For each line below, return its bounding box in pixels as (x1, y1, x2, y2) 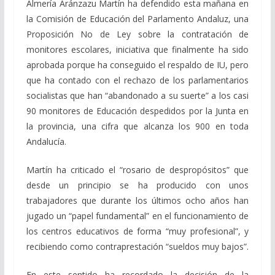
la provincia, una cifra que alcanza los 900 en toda (26, 120, 249, 132)
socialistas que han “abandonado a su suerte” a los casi (26, 89, 249, 101)
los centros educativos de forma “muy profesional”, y (26, 225, 249, 237)
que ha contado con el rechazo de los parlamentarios (26, 74, 249, 86)
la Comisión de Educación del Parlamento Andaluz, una (26, 12, 249, 25)
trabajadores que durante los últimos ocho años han (26, 194, 249, 206)
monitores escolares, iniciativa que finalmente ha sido (26, 43, 249, 55)
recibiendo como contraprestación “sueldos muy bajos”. (26, 240, 249, 252)
